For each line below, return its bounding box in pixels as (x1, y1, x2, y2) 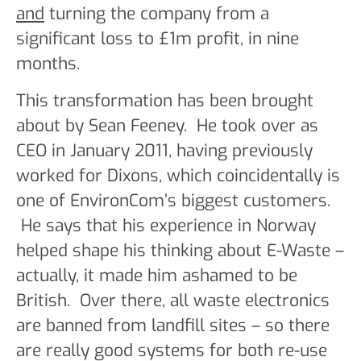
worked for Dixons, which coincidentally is (16, 164, 340, 187)
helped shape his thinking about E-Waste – (16, 239, 344, 262)
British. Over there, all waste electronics (16, 288, 330, 312)
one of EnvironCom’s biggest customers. (16, 189, 330, 212)
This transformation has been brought (16, 89, 313, 112)
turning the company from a (44, 2, 269, 26)
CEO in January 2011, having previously (16, 139, 313, 162)
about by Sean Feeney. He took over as (16, 114, 318, 137)
